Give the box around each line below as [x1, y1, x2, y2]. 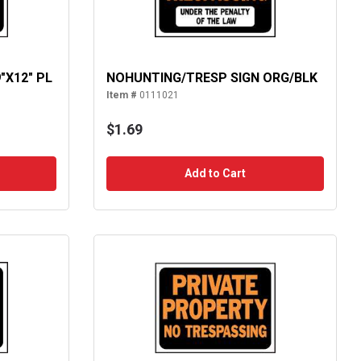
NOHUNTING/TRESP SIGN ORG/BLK [106, 70, 317, 86]
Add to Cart [184, 167, 246, 180]
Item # [106, 89, 137, 102]
